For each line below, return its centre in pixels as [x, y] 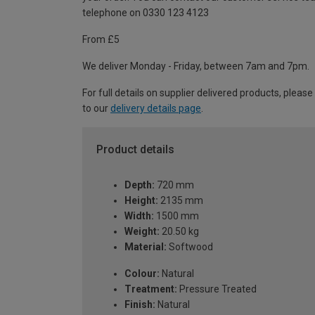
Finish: [140, 304]
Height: [141, 200]
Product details [135, 150]
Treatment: [151, 289]
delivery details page [156, 109]
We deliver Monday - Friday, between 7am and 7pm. [196, 66]
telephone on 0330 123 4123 [146, 13]
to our [96, 109]
